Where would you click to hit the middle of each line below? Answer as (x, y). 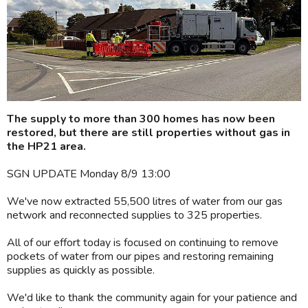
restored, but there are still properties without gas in (148, 132)
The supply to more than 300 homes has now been (141, 119)
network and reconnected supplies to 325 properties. (134, 215)
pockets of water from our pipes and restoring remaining (140, 256)
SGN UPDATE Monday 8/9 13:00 (89, 174)
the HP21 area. (46, 146)
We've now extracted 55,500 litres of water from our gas (145, 201)
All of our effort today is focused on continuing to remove (143, 242)
